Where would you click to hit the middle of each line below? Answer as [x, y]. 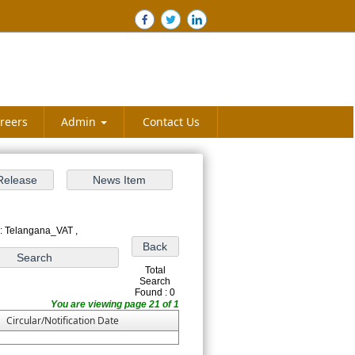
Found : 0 [155, 292]
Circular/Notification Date [63, 321]
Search [155, 281]
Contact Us [171, 122]
